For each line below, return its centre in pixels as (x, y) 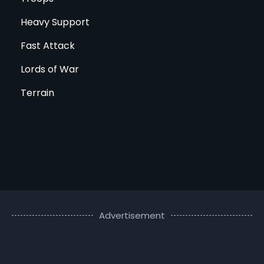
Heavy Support (55, 22)
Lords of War (50, 69)
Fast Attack (48, 45)
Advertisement (132, 215)
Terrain (37, 93)
